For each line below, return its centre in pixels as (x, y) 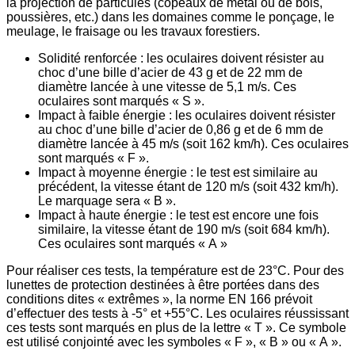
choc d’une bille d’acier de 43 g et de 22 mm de (170, 72)
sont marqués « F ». (94, 158)
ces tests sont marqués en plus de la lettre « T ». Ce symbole (176, 327)
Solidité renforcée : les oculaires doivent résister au (181, 58)
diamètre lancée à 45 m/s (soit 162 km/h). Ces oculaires (193, 143)
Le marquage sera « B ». (107, 200)
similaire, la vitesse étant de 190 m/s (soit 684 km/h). (184, 229)
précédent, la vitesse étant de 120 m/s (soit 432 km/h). (188, 186)
